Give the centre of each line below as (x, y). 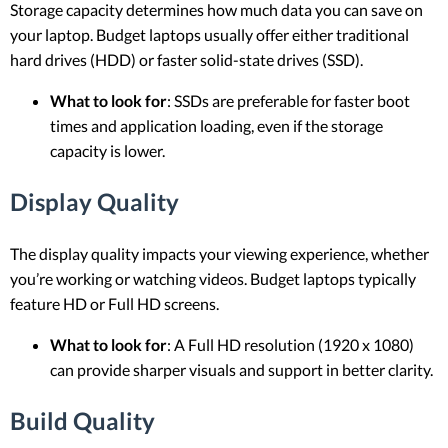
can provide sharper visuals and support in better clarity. (241, 369)
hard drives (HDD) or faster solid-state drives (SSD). (186, 59)
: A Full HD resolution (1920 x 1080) (290, 344)
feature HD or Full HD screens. (114, 303)
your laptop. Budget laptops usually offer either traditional (209, 34)
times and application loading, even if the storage (216, 125)
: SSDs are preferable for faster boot (288, 100)
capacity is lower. (107, 150)
